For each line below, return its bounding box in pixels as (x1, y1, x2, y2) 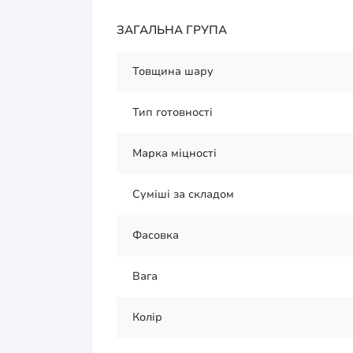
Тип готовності (132, 105, 213, 121)
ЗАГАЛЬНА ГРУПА (117, 22, 227, 39)
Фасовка (132, 228, 179, 243)
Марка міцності (132, 146, 217, 162)
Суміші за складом (132, 187, 234, 203)
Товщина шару (132, 64, 214, 80)
